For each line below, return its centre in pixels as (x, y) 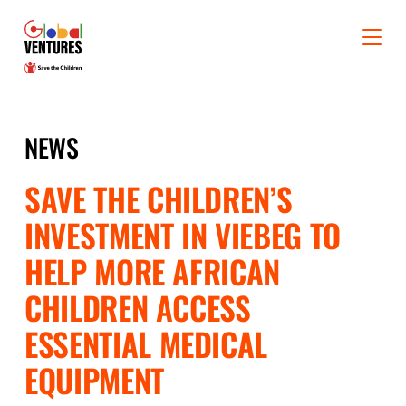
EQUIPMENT (94, 379)
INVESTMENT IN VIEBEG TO (183, 234)
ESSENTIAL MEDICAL (146, 343)
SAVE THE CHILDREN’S (159, 198)
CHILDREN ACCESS (138, 307)
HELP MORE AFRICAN (153, 271)
